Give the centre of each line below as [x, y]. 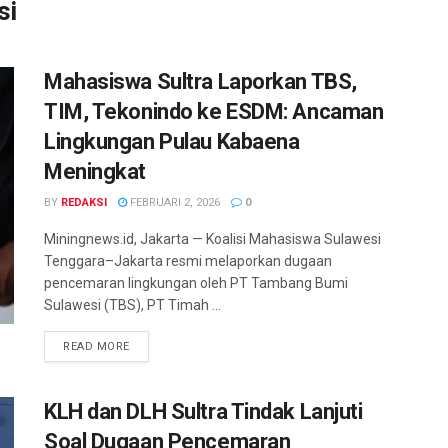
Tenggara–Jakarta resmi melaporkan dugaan [188, 261]
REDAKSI [84, 202]
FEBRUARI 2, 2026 [173, 202]
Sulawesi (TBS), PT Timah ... [132, 305]
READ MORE [96, 346]
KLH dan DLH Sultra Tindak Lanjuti [203, 411]
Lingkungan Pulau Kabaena [172, 141]
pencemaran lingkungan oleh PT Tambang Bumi [196, 283]
